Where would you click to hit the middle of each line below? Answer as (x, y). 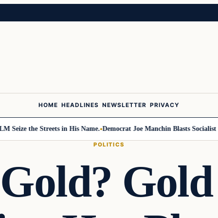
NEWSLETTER (124, 105)
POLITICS (109, 144)
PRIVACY (165, 105)
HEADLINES (80, 105)
